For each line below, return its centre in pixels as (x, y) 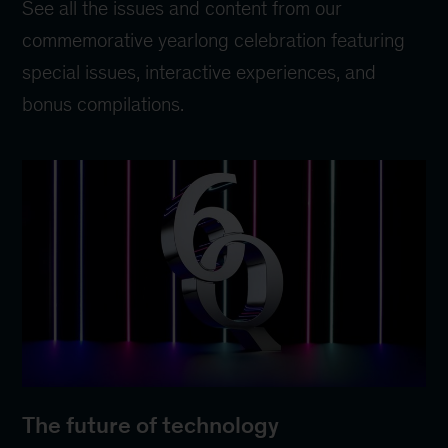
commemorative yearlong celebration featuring (214, 40)
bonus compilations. (103, 104)
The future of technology (151, 425)
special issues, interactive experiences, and (199, 72)
